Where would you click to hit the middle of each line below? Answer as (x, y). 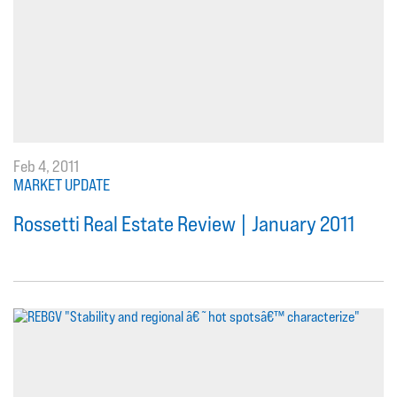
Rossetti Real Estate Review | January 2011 (184, 223)
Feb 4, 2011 (46, 166)
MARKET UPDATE (62, 184)
